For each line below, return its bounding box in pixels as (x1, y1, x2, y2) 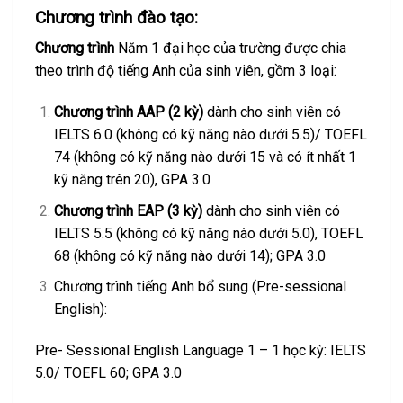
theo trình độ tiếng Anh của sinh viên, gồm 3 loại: (35, 62, 336, 80)
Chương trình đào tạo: (35, 6, 198, 28)
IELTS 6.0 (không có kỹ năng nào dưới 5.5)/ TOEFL (53, 126, 367, 144)
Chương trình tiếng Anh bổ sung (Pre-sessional (53, 278, 346, 296)
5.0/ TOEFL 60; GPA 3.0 (35, 364, 182, 382)
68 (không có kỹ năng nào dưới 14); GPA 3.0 (53, 246, 326, 264)
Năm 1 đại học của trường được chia (118, 40, 346, 58)
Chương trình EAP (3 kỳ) (53, 201, 202, 219)
